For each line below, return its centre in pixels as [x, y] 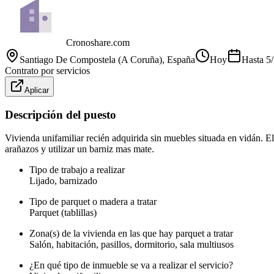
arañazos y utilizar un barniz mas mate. [80, 149]
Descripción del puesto [61, 114]
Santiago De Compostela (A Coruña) [91, 59]
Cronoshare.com [98, 42]
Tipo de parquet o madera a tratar [93, 202]
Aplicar [37, 90]
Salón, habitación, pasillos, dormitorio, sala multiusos [131, 245]
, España [179, 59]
